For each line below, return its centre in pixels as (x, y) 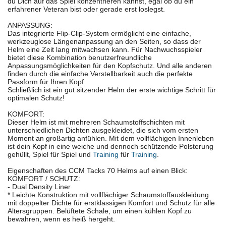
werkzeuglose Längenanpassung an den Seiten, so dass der (104, 42)
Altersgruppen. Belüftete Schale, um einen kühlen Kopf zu (100, 211)
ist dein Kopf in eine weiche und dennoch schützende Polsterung (110, 147)
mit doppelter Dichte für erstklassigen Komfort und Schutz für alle (111, 203)
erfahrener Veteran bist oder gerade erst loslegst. (86, 9)
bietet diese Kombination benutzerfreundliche (80, 58)
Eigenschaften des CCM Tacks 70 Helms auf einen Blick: (98, 171)
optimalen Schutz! (36, 98)
